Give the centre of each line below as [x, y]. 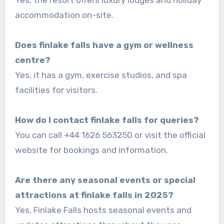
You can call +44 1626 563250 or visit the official [110, 135]
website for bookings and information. [91, 150]
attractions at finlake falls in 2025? [94, 195]
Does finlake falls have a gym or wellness [104, 45]
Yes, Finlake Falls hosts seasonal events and [103, 210]
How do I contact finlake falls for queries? [107, 120]
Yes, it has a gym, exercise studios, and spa [101, 75]
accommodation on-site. [64, 15]
